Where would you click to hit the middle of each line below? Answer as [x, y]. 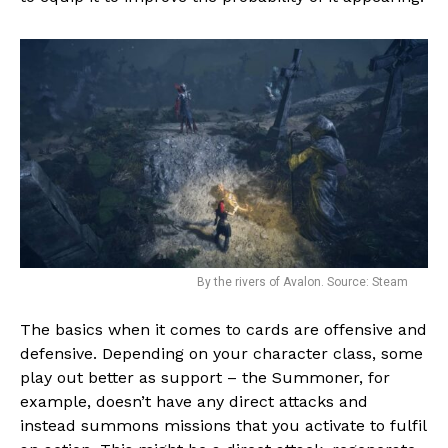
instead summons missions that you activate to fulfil [223, 425]
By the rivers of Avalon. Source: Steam [302, 281]
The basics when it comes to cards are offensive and [223, 329]
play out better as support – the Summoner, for [205, 377]
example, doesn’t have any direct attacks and [194, 401]
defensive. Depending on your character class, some [221, 353]
